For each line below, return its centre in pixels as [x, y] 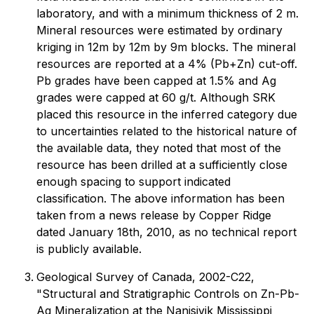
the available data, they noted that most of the [159, 148]
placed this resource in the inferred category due [167, 114]
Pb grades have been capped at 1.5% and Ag [156, 81]
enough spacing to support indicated [134, 182]
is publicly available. [89, 249]
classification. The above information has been [161, 198]
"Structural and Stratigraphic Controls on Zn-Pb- [168, 294]
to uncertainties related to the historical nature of [167, 131]
